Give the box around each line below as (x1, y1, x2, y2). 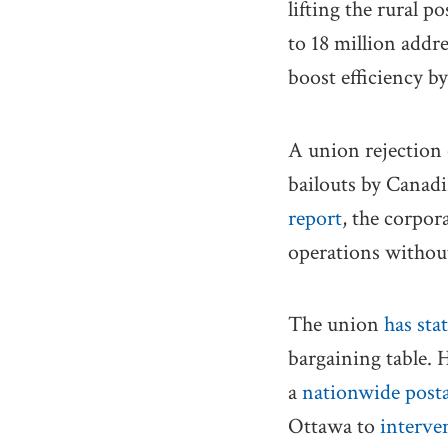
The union (288, 310, 384, 339)
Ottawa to (288, 412, 380, 441)
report (288, 203, 342, 233)
